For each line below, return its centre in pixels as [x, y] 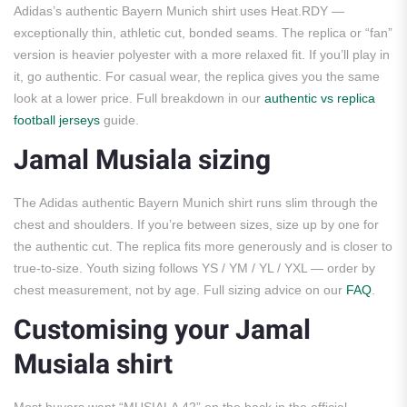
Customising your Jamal [162, 331]
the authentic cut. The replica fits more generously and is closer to [203, 247]
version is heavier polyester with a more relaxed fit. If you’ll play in [202, 55]
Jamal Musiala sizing [142, 161]
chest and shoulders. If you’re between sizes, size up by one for [196, 225]
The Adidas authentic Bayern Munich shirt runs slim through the [196, 203]
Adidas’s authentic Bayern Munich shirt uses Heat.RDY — [179, 11]
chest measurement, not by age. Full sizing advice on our [180, 290]
